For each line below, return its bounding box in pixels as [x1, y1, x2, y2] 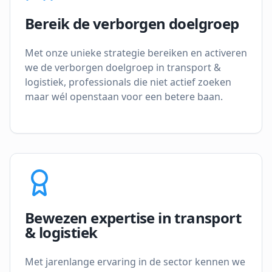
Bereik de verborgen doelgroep [25, 13, 239, 33]
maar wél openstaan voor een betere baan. [25, 90, 223, 103]
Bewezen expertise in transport [25, 208, 241, 228]
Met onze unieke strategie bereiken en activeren [25, 46, 247, 59]
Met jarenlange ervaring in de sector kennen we [25, 255, 245, 268]
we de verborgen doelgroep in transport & [25, 61, 221, 74]
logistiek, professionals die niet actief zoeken [25, 75, 231, 89]
